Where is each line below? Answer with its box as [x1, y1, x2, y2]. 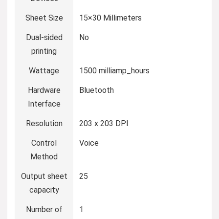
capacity [29, 185, 59, 195]
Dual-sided [25, 32, 63, 42]
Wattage [29, 66, 59, 75]
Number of [25, 204, 63, 214]
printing [31, 46, 57, 56]
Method [30, 152, 58, 161]
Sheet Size [25, 13, 63, 22]
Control [31, 138, 57, 148]
